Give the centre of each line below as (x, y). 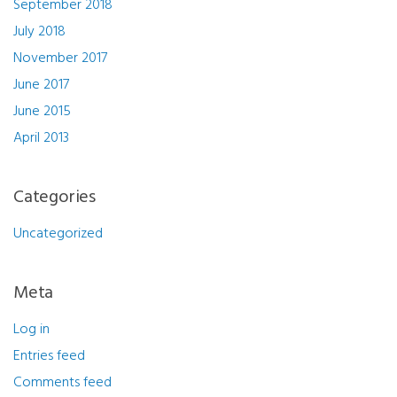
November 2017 (60, 58)
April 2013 (41, 138)
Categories (54, 197)
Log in (31, 329)
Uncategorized (58, 234)
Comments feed (62, 382)
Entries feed (49, 356)
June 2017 (41, 85)
